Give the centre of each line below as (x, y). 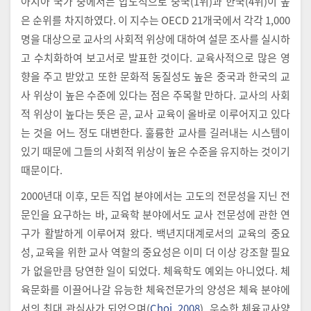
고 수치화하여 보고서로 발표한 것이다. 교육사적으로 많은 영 (155, 57)
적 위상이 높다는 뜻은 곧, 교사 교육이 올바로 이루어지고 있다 (155, 113)
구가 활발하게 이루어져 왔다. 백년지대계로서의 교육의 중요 (155, 233)
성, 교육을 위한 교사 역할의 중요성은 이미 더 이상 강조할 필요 (155, 251)
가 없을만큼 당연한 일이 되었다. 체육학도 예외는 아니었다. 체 (155, 270)
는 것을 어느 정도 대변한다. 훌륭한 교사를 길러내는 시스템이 (155, 132)
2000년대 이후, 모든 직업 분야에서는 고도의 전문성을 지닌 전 (155, 195)
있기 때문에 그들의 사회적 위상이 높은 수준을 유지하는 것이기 (155, 151)
